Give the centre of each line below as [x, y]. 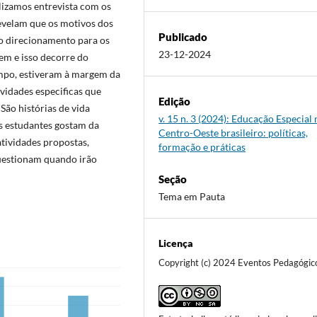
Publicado [183, 37]
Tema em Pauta [192, 197]
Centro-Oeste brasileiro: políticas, [234, 133]
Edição [175, 102]
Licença [176, 243]
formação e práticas [202, 147]
